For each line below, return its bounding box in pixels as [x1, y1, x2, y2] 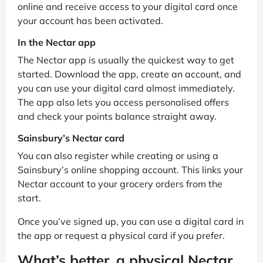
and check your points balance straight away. [18, 110, 217, 123]
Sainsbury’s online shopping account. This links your [18, 164, 243, 176]
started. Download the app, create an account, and [18, 68, 241, 80]
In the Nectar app [18, 36, 96, 49]
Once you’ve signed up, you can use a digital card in [18, 215, 244, 228]
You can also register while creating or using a [18, 150, 218, 162]
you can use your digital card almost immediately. [18, 82, 235, 95]
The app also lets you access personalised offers [18, 96, 229, 109]
